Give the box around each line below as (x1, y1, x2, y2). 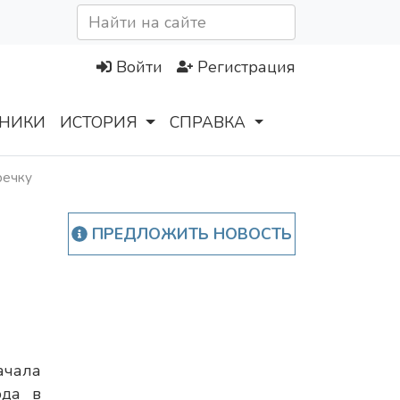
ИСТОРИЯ (60, 112, 137, 134)
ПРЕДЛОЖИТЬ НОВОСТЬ (87, 223, 292, 246)
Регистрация (197, 56, 296, 79)
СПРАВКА (170, 112, 246, 134)
